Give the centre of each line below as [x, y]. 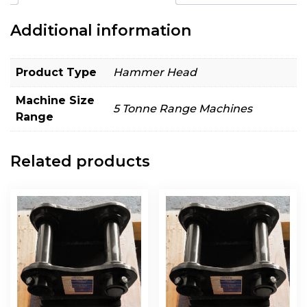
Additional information [101, 30]
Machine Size [55, 100]
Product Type [56, 72]
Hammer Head [155, 72]
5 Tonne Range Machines [183, 108]
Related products [80, 161]
